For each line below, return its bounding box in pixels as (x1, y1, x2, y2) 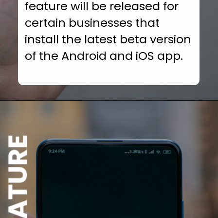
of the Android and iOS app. (25, 47, 183, 64)
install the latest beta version (25, 31, 192, 47)
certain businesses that (25, 14, 160, 31)
